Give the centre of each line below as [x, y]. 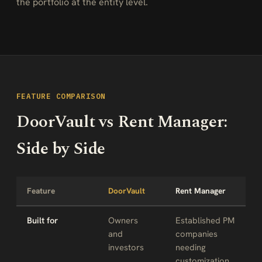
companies [196, 234]
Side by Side [61, 149]
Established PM [205, 220]
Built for [42, 220]
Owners [123, 220]
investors [126, 247]
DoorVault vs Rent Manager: [122, 122]
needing [191, 247]
